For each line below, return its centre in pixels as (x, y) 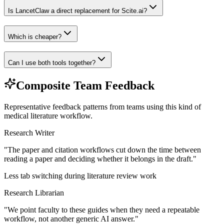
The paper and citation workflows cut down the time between (104, 150)
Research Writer (29, 133)
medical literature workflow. (48, 116)
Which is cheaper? (35, 36)
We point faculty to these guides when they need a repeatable (103, 210)
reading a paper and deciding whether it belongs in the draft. (98, 159)
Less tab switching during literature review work (80, 176)
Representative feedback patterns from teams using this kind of (102, 107)
